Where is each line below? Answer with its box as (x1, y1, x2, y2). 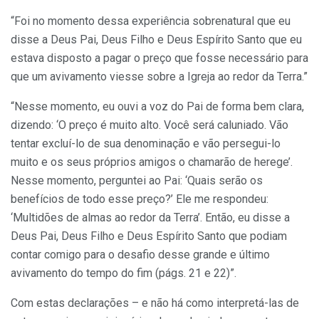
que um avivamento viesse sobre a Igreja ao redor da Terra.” (11, 69, 308, 83)
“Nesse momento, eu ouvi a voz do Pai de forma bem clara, (11, 99, 304, 113)
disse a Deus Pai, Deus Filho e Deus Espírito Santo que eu (11, 32, 302, 46)
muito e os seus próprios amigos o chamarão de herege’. (11, 155, 293, 169)
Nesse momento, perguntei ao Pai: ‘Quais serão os (11, 173, 263, 187)
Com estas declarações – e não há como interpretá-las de (11, 296, 299, 310)
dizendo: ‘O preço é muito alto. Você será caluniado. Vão (11, 117, 288, 132)
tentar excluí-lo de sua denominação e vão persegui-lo (11, 136, 281, 150)
